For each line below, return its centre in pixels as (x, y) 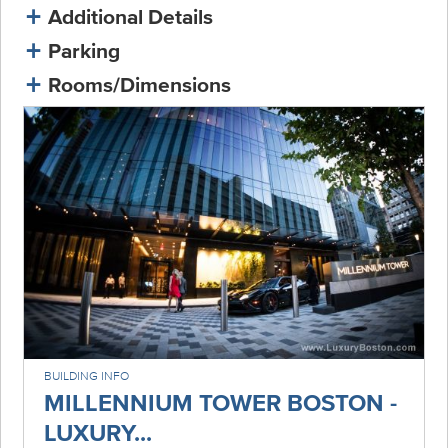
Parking (84, 49)
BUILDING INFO (87, 376)
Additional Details (131, 15)
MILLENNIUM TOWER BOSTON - (221, 403)
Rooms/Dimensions (140, 83)
